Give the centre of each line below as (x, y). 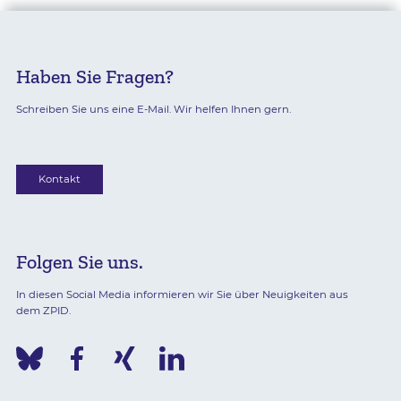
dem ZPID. (43, 310)
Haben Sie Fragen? (94, 77)
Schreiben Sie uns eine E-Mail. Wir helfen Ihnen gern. (153, 110)
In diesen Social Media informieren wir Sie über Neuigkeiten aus (182, 294)
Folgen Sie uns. (79, 261)
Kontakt (59, 179)
